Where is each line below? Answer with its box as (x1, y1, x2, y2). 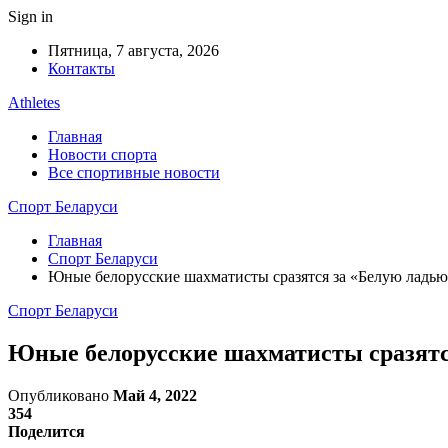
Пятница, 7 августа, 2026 (48, 42, 219, 59)
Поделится (8, 422, 85, 440)
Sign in (8, 8, 53, 25)
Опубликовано (8, 386, 113, 404)
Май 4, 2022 (113, 386, 197, 404)
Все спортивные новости (48, 164, 220, 181)
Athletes (8, 94, 60, 111)
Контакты (48, 60, 115, 77)
